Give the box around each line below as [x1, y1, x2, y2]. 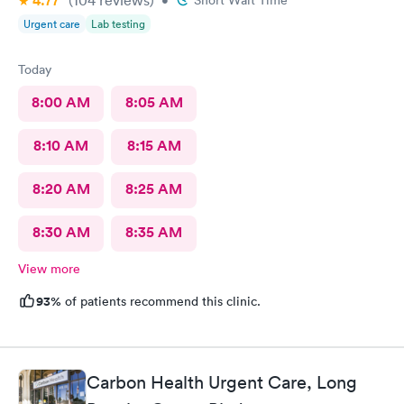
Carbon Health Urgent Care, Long [87, 372, 357, 393]
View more [18, 260, 80, 277]
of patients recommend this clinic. [61, 292, 261, 309]
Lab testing [91, 15, 145, 32]
